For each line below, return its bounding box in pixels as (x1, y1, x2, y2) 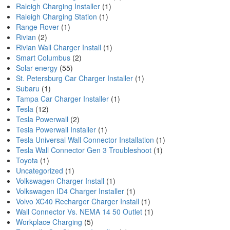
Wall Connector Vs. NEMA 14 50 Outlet (16, 206, 142, 217)
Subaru (16, 83, 40, 93)
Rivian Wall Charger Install (16, 42, 101, 52)
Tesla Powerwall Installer (16, 124, 96, 135)
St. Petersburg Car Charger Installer (16, 73, 133, 83)
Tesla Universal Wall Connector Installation (16, 135, 154, 145)
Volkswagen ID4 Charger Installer (16, 186, 124, 196)
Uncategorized (16, 165, 63, 176)
